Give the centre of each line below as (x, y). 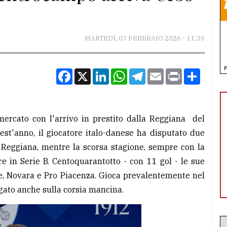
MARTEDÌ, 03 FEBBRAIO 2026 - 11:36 (145, 39)
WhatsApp (147, 73)
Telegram (164, 73)
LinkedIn (126, 73)
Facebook (91, 73)
